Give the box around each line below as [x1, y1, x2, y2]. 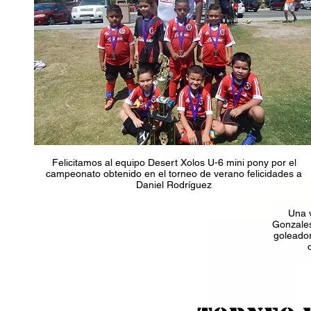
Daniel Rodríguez [136, 179, 212, 190]
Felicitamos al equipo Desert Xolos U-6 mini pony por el [51, 157, 296, 168]
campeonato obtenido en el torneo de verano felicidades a [46, 168, 302, 179]
